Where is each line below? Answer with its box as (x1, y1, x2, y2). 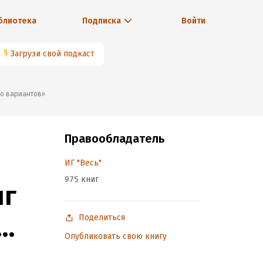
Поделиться (79, 213, 125, 222)
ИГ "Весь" (65, 158, 102, 168)
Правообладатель (65, 131, 164, 146)
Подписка (82, 16, 121, 26)
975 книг (65, 174, 99, 184)
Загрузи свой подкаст (11, 49, 95, 59)
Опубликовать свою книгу (65, 231, 167, 241)
